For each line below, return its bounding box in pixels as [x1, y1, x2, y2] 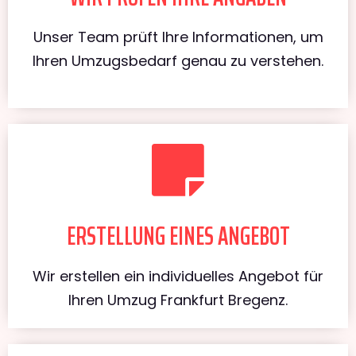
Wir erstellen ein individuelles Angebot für [33, 265, 323, 286]
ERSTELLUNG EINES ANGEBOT [66, 215, 290, 256]
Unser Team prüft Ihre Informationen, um [33, 26, 323, 47]
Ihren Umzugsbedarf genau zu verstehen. [33, 50, 323, 71]
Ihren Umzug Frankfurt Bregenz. [68, 289, 288, 310]
